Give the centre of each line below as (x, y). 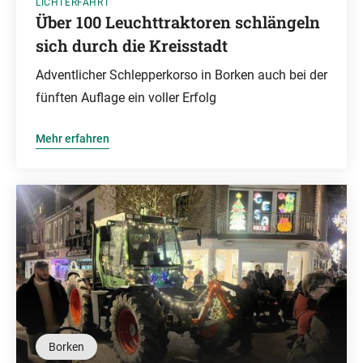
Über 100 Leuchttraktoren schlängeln (178, 22)
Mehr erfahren (73, 139)
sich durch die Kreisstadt (132, 45)
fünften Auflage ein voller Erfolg (126, 98)
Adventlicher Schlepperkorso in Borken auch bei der (181, 75)
